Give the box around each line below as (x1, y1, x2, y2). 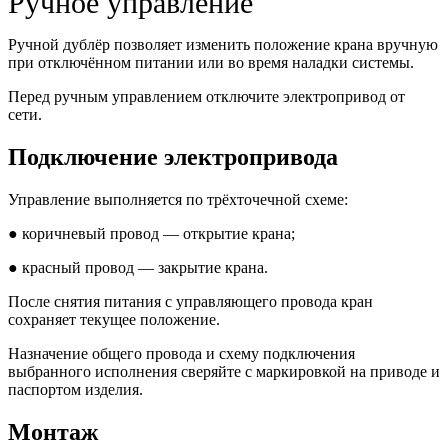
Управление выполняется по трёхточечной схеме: (8, 191, 348, 209)
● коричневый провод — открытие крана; (8, 225, 299, 243)
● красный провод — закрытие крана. (8, 259, 268, 277)
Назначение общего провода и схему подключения (8, 345, 355, 363)
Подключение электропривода (8, 144, 338, 171)
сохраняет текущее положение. (8, 311, 220, 329)
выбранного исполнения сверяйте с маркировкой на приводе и (8, 363, 440, 381)
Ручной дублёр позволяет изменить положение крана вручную (8, 36, 438, 54)
